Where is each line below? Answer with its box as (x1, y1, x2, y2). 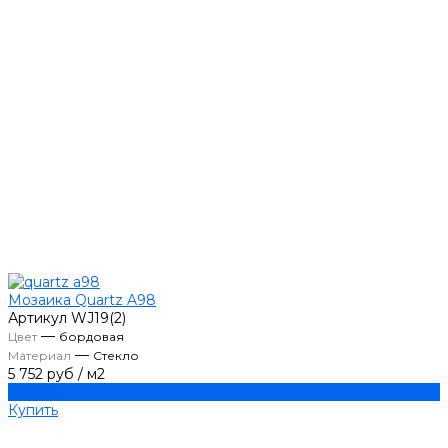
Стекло (93, 348, 139, 364)
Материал (8, 348, 71, 364)
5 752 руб (8, 365, 74, 384)
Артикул (8, 309, 67, 328)
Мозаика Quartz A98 (8, 291, 156, 310)
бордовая (59, 329, 124, 345)
